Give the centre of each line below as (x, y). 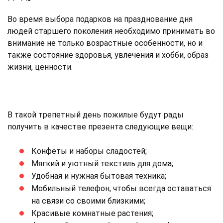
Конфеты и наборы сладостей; (89, 151)
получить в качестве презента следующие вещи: (100, 126)
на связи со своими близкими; (88, 201)
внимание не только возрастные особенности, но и (105, 43)
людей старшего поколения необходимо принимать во (111, 31)
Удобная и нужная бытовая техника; (99, 176)
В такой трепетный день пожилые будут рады (96, 114)
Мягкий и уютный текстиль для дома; (102, 163)
